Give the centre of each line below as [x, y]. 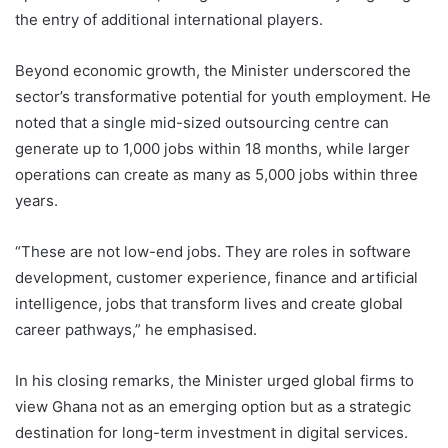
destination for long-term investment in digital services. [211, 433]
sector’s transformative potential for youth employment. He [223, 97]
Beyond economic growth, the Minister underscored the [213, 71]
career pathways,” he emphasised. [136, 330]
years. [36, 201]
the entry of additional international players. [169, 20]
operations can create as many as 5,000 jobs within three [216, 175]
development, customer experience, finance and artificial [216, 278]
